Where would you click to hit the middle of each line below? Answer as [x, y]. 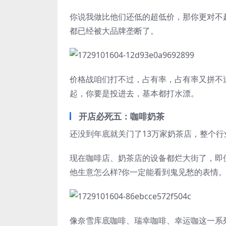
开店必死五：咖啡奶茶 [122, 116]
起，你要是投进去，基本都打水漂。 [134, 93]
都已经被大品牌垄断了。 [114, 31]
